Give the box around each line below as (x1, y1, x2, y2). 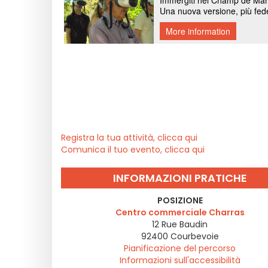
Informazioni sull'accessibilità (119, 254, 240, 266)
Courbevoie (170, 230, 219, 242)
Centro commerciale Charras (115, 206, 245, 218)
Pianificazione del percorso (124, 242, 236, 254)
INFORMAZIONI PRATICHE (112, 170, 247, 185)
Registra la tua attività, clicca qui (61, 132, 197, 144)
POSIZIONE (157, 194, 203, 206)
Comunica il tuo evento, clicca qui (61, 144, 205, 156)
